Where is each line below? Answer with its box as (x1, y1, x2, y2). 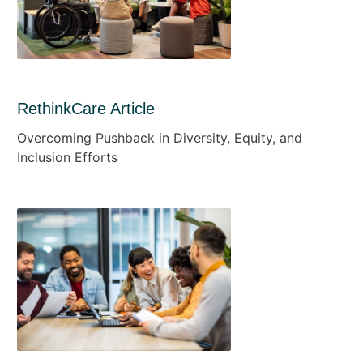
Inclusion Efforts (16, 148, 117, 165)
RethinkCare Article (16, 99, 155, 117)
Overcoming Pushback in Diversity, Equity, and (16, 129, 302, 146)
